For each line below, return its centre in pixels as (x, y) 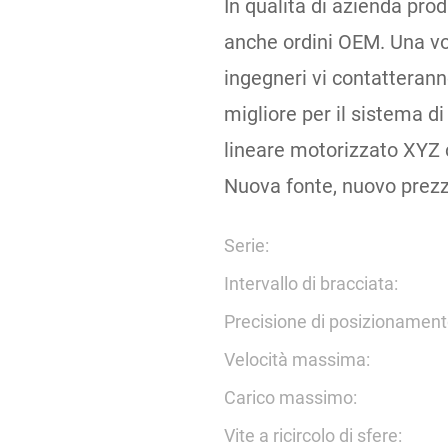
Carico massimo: (290, 397)
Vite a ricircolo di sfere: (313, 435)
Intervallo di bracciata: (311, 283)
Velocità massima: (297, 359)
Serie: (246, 245)
